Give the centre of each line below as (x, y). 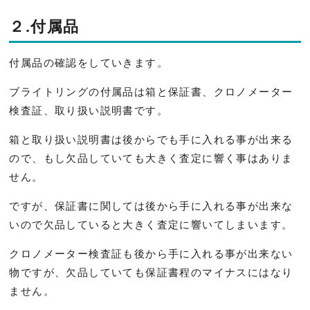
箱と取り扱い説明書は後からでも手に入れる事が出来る (151, 139)
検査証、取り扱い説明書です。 (89, 110)
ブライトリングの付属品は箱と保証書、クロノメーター (151, 91)
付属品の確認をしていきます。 (89, 62)
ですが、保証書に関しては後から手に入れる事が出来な (151, 206)
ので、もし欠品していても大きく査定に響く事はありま (151, 158)
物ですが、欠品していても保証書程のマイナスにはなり (151, 272)
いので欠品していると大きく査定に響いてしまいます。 (151, 224)
